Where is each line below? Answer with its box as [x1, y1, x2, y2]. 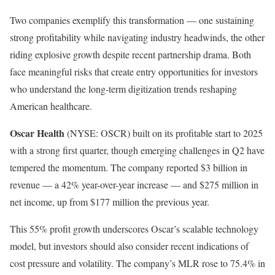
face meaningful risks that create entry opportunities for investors [10, 65, 258, 79]
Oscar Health [10, 126, 64, 141]
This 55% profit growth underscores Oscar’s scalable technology [10, 222, 258, 236]
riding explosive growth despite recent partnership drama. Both [10, 48, 251, 61]
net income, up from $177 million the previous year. [10, 195, 209, 209]
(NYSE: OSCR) [67, 126, 130, 140]
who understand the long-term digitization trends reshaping [10, 82, 237, 96]
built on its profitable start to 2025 [130, 126, 263, 140]
